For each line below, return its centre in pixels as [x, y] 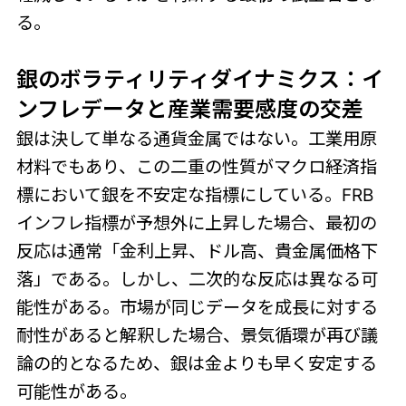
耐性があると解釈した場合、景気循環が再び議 [197, 335]
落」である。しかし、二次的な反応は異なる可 [197, 279]
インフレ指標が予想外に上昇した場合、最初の [196, 222]
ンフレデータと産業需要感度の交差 [189, 109]
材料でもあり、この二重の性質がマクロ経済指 [196, 166]
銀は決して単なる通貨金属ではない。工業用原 [196, 138]
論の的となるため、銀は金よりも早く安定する [196, 363]
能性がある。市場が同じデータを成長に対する [197, 307]
